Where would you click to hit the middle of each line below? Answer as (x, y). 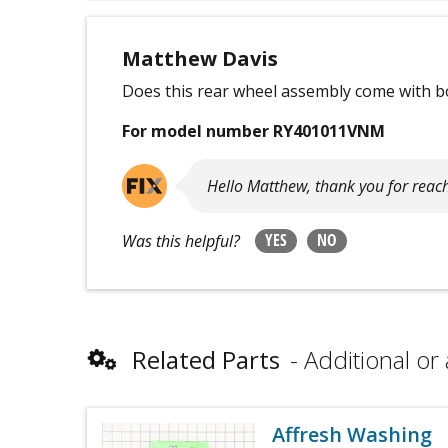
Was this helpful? (181, 241)
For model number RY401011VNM (254, 131)
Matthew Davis (200, 58)
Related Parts (206, 359)
